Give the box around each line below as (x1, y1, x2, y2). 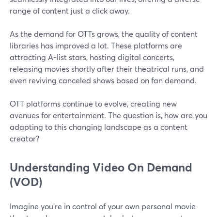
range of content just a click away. (10, 5, 130, 16)
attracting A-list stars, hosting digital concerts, (10, 52, 174, 62)
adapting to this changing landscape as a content (10, 122, 187, 132)
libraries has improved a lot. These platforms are (10, 40, 182, 51)
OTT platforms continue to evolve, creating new (10, 98, 177, 109)
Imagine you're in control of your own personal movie (10, 201, 196, 212)
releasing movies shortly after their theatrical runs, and (10, 63, 204, 74)
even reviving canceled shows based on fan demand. (10, 75, 197, 86)
